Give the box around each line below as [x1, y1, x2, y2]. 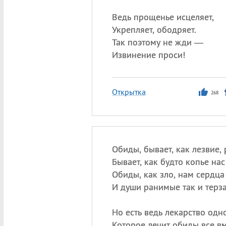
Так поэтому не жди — [111, 36, 203, 48]
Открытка [111, 87, 146, 97]
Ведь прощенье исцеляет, [111, 11, 214, 23]
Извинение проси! [111, 49, 185, 61]
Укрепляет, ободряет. [111, 24, 196, 35]
